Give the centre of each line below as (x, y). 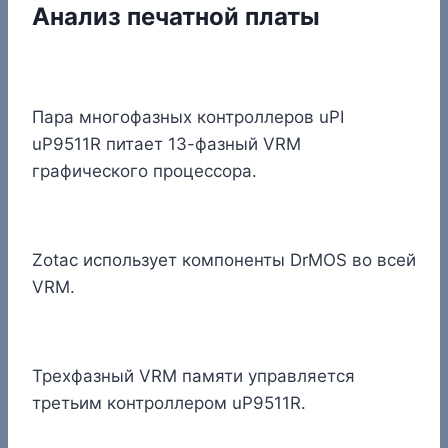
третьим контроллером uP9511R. (169, 402)
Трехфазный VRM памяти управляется (193, 375)
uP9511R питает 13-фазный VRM (166, 143)
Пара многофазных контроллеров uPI (188, 116)
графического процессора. (144, 170)
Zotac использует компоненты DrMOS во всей (224, 259)
